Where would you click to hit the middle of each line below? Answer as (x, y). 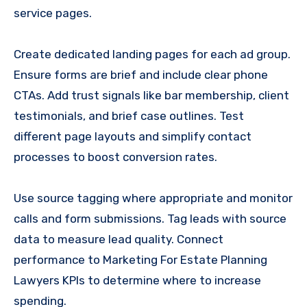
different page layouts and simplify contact (133, 137)
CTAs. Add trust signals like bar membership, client (151, 96)
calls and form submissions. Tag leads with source (150, 219)
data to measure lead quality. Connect (119, 240)
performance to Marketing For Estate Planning (140, 260)
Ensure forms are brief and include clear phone (141, 75)
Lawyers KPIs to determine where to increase (137, 281)
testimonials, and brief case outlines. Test (129, 116)
